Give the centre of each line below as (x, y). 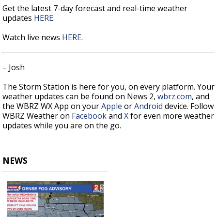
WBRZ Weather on (37, 116)
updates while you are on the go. (62, 126)
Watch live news (32, 38)
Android (148, 106)
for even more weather (171, 116)
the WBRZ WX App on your (52, 106)
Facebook (89, 116)
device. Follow (188, 106)
